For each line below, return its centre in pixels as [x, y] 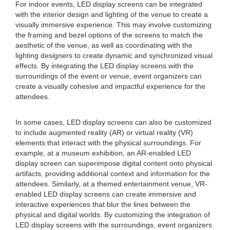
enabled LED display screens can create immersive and [106, 194]
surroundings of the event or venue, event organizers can [109, 76]
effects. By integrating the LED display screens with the [104, 66]
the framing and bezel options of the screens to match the [109, 35]
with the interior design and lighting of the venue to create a [112, 14]
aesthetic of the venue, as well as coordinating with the [104, 45]
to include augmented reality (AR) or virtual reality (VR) [104, 132]
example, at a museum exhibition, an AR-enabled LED [103, 153]
